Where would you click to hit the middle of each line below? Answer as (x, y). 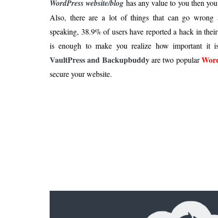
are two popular (175, 60)
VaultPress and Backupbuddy (100, 60)
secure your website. (81, 74)
